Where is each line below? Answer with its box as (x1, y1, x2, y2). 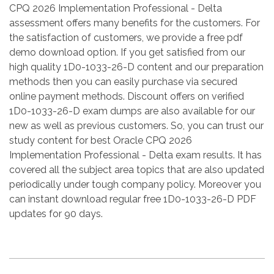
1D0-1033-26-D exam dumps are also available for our (9, 105, 255, 117)
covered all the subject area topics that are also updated (9, 164, 264, 176)
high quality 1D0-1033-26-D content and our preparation (9, 61, 264, 73)
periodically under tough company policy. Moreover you (9, 179, 261, 190)
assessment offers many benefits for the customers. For (9, 17, 260, 29)
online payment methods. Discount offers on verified (9, 91, 244, 102)
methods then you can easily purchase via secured (9, 76, 237, 87)
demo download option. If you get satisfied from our (9, 46, 245, 58)
